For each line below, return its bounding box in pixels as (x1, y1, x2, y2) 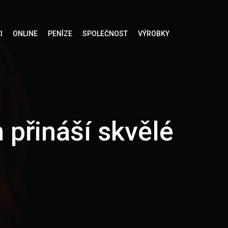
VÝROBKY (137, 30, 169, 38)
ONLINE (12, 30, 38, 38)
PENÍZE (47, 30, 72, 38)
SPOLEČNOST (82, 30, 128, 38)
